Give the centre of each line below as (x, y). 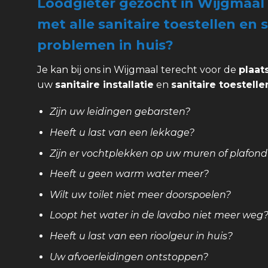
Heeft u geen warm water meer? (129, 174)
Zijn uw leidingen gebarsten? (120, 112)
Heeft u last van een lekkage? (122, 133)
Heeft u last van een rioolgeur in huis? (141, 236)
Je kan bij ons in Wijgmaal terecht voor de (138, 69)
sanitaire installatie (104, 84)
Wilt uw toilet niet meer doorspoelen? (140, 194)
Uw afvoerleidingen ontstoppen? (129, 257)
